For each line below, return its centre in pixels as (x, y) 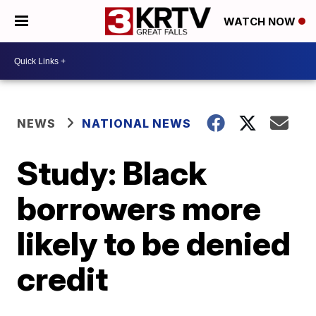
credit (63, 279)
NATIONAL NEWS (137, 123)
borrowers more (139, 208)
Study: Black (112, 173)
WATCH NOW (261, 22)
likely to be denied (154, 243)
